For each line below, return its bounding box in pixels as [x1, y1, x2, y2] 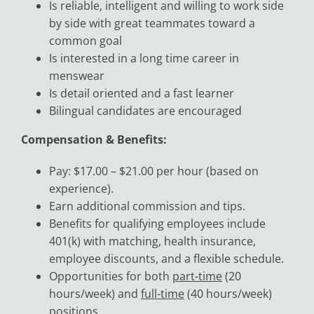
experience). [48, 180, 114, 196]
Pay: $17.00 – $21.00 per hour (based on [48, 163, 259, 179]
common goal [48, 32, 122, 48]
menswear [48, 67, 104, 83]
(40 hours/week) [184, 285, 272, 301]
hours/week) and [48, 285, 141, 301]
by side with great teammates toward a [48, 15, 255, 31]
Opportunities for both [48, 268, 172, 284]
